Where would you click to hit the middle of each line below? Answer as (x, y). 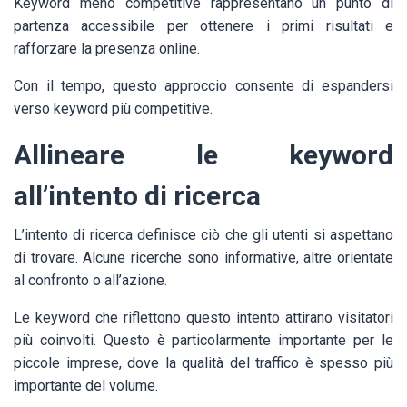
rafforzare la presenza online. (107, 49)
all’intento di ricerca (137, 196)
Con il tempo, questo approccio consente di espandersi (203, 86)
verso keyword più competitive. (113, 109)
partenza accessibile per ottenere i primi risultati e (203, 26)
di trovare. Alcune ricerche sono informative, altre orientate (203, 258)
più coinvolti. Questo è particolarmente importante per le (203, 341)
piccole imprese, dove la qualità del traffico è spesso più (203, 363)
